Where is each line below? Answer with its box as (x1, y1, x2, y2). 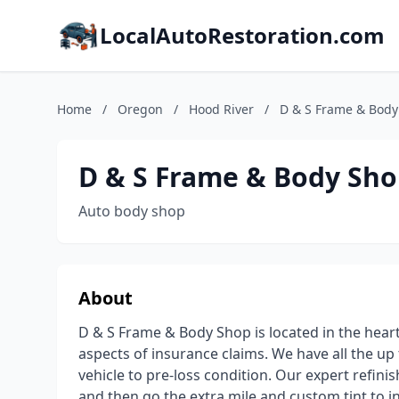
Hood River (189, 101, 254, 118)
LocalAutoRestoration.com (100, 20, 385, 50)
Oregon (118, 101, 163, 118)
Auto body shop (78, 201, 185, 221)
